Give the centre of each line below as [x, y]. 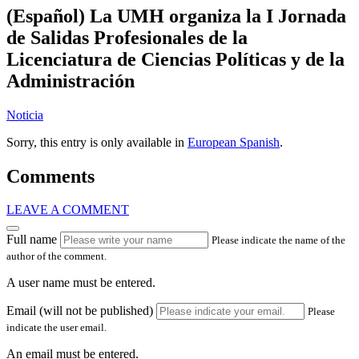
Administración [71, 81]
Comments [50, 176]
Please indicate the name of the [278, 240]
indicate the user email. [56, 328]
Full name [32, 240]
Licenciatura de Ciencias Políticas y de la [175, 59]
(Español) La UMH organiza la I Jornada [176, 16]
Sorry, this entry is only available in [97, 142]
